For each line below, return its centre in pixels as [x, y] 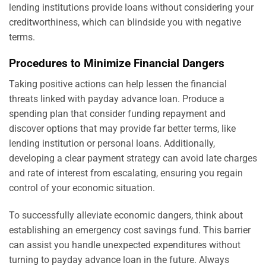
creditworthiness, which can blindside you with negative [125, 22]
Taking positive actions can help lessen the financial [118, 84]
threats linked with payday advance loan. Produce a [117, 99]
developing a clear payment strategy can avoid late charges [133, 158]
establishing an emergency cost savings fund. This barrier [130, 230]
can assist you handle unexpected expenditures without [125, 245]
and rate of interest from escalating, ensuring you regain [126, 173]
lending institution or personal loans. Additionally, [112, 143]
